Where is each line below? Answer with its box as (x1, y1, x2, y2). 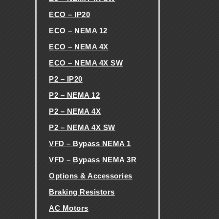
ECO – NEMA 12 (49, 26, 108, 35)
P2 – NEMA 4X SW (49, 123, 115, 131)
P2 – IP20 (49, 75, 83, 83)
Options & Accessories (49, 172, 132, 180)
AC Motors (49, 204, 88, 212)
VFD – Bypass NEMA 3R (49, 155, 136, 164)
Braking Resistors (49, 188, 115, 196)
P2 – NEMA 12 (49, 91, 100, 99)
